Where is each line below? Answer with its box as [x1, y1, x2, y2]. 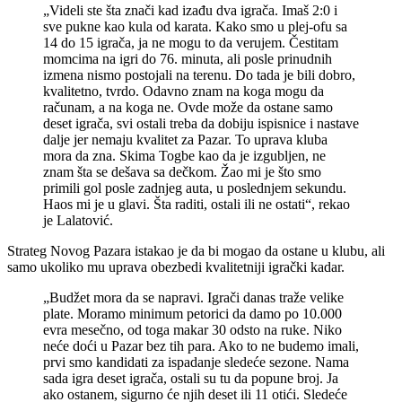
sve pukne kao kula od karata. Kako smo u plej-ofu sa [43, 19, 347, 35]
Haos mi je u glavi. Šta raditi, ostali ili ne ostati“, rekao [43, 197, 350, 213]
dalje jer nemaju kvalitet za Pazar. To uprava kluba [43, 132, 328, 148]
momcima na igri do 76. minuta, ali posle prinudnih [43, 51, 332, 67]
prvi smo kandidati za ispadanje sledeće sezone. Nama [43, 354, 349, 371]
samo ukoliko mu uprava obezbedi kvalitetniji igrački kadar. [7, 259, 345, 275]
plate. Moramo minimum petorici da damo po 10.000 [43, 306, 342, 322]
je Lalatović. [43, 213, 113, 229]
